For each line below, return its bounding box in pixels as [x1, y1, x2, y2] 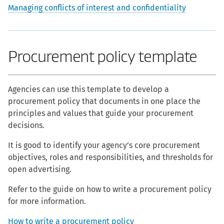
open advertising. [8, 164, 71, 174]
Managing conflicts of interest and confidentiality [8, 3, 186, 12]
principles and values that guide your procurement [8, 108, 193, 118]
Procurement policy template [8, 47, 197, 66]
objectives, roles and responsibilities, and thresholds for [8, 152, 213, 162]
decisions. [8, 120, 44, 130]
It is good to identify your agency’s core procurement [8, 140, 200, 150]
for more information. [8, 196, 86, 206]
